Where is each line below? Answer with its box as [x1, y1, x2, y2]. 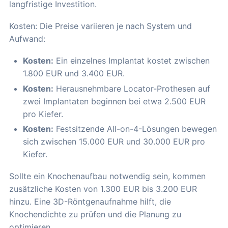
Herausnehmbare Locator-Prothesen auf [53, 83, 210, 94]
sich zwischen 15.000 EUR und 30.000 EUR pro [23, 136, 205, 147]
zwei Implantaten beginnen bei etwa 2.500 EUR [23, 96, 206, 106]
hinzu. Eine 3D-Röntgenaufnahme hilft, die [9, 196, 171, 207]
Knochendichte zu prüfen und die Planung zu [9, 209, 181, 220]
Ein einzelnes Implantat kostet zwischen [53, 55, 210, 66]
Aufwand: [9, 34, 45, 44]
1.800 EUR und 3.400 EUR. [23, 68, 125, 79]
